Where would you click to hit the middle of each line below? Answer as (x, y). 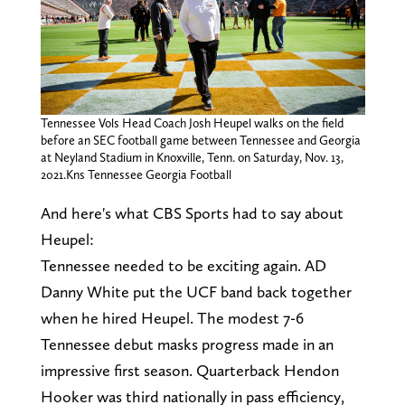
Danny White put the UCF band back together (196, 291)
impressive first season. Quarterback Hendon (189, 370)
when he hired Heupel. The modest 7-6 (172, 317)
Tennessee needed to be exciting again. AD (183, 265)
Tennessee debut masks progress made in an (187, 344)
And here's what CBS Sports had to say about (192, 212)
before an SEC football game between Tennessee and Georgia (200, 140)
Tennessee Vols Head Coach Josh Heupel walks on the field (192, 122)
